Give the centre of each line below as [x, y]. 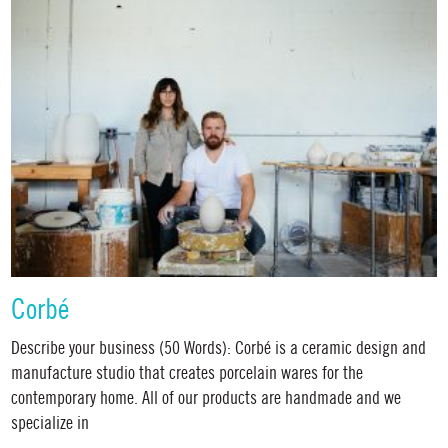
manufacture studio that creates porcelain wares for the [187, 374]
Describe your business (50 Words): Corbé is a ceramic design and [219, 349]
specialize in [50, 424]
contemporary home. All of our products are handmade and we [206, 399]
